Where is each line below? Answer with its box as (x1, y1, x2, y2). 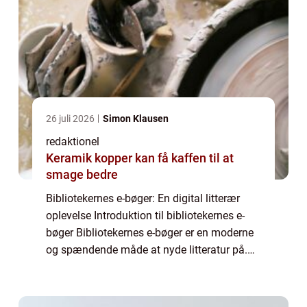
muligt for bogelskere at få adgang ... (46, 278, 224, 291)
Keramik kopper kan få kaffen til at (46, 151, 234, 166)
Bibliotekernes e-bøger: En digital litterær (46, 192, 240, 206)
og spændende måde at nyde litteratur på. (46, 243, 247, 257)
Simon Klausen (103, 113, 169, 125)
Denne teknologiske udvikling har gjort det (46, 260, 248, 274)
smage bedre (46, 167, 118, 182)
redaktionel (46, 135, 99, 149)
